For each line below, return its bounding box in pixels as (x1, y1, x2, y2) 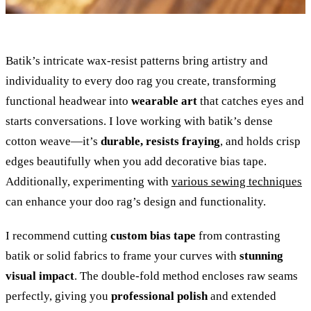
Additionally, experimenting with (6, 174, 171, 188)
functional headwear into (6, 94, 131, 108)
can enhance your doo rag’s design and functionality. (6, 194, 266, 208)
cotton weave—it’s (6, 134, 101, 148)
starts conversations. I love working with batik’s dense (6, 114, 273, 128)
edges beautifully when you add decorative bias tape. (6, 154, 267, 168)
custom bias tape (110, 228, 196, 242)
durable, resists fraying (101, 134, 220, 148)
